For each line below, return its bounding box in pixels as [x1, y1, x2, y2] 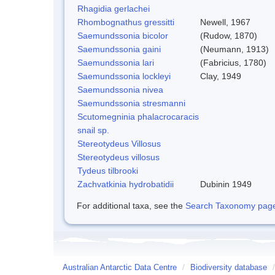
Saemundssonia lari [77, 57, 154, 68]
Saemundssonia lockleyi [77, 71, 171, 81]
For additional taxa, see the [77, 200, 185, 211]
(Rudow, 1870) [200, 30, 257, 41]
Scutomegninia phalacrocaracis [77, 111, 199, 122]
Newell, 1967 [200, 17, 250, 27]
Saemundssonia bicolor [77, 30, 168, 41]
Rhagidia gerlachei [77, 3, 150, 14]
